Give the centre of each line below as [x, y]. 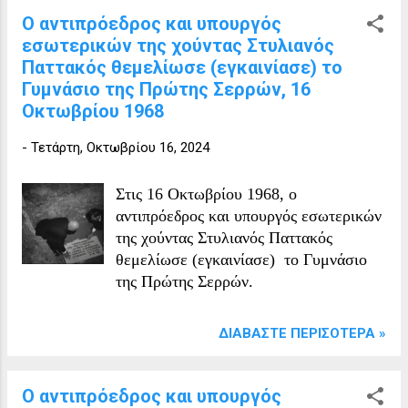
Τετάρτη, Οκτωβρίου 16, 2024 [120, 147]
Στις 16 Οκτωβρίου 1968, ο [207, 194]
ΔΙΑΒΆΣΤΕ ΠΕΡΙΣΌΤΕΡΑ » [302, 333]
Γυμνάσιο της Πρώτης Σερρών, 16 [166, 89]
